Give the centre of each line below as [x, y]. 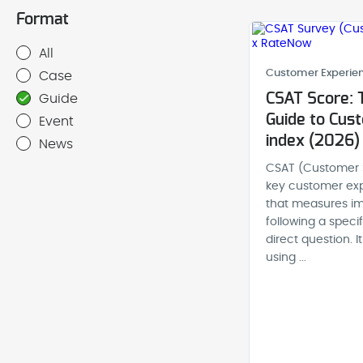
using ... [286, 258]
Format [43, 19]
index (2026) [312, 141]
